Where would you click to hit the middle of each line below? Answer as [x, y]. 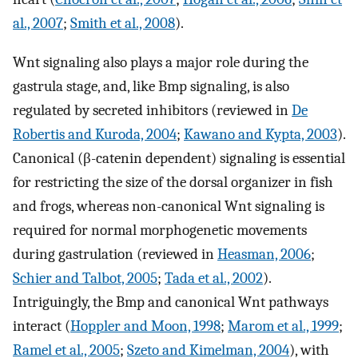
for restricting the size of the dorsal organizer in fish [173, 182]
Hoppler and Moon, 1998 [145, 326]
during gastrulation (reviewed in [115, 254]
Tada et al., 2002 [214, 278]
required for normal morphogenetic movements [160, 230]
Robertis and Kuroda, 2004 [95, 134]
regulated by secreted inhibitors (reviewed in [152, 110]
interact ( [42, 326]
